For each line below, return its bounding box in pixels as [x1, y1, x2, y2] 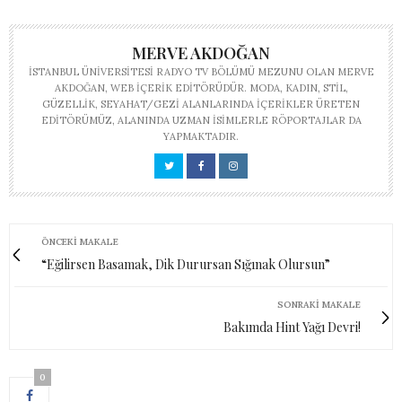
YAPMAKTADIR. [163, 129, 239, 143]
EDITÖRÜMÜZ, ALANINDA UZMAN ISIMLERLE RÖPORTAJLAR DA [40, 113, 362, 127]
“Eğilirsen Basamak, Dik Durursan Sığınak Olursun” [41, 255, 330, 273]
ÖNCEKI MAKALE [41, 235, 118, 248]
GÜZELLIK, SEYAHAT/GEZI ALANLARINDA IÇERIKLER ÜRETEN [42, 97, 360, 110]
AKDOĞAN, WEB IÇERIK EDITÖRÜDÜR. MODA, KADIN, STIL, [54, 81, 348, 94]
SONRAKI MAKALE [277, 298, 361, 310]
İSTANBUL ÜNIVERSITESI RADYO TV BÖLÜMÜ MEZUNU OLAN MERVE [28, 65, 374, 78]
